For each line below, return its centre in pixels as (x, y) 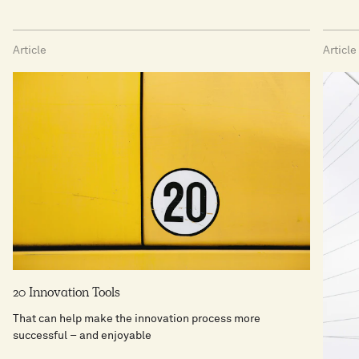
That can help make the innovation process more (137, 319)
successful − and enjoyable (82, 335)
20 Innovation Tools (67, 294)
